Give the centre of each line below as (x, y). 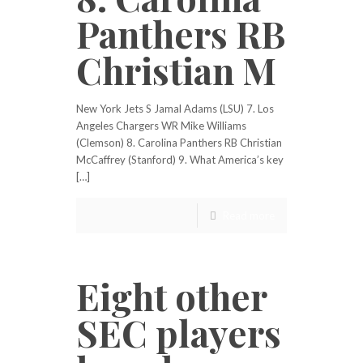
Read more (249, 216)
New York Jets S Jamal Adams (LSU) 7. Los (175, 109)
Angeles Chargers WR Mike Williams (161, 126)
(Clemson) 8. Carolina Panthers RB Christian (179, 143)
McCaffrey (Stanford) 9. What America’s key (180, 160)
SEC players (179, 332)
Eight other (171, 296)
